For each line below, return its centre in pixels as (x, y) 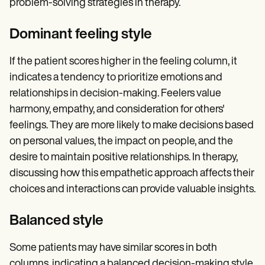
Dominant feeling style (81, 35)
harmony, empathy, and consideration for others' (117, 109)
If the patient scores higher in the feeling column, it (123, 62)
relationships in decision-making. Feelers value (115, 93)
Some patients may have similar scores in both (113, 248)
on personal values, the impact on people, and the (121, 141)
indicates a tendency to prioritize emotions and (116, 77)
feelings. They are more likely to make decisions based (132, 125)
